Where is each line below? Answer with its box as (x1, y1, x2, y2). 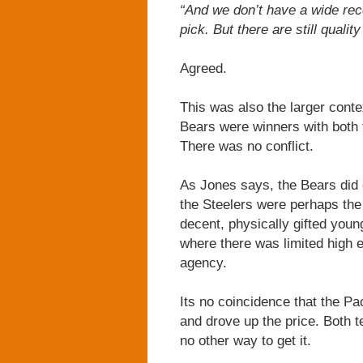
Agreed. (180, 60, 227, 76)
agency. (180, 254, 227, 271)
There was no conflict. (180, 138, 314, 154)
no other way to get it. (180, 332, 311, 348)
